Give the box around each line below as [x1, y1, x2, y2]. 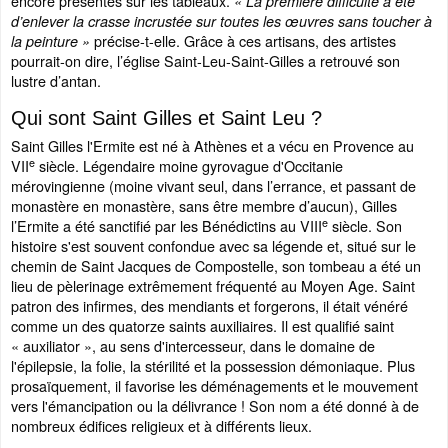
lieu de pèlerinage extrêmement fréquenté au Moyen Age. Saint [11, 275, 415, 296]
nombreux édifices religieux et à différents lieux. [11, 415, 312, 436]
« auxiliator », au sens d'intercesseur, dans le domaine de [11, 335, 375, 356]
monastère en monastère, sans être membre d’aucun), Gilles [11, 195, 397, 216]
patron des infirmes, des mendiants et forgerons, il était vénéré [11, 295, 408, 316]
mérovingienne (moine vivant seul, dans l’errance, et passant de [11, 175, 416, 196]
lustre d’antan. [11, 70, 101, 91]
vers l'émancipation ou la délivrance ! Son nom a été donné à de [11, 395, 419, 416]
